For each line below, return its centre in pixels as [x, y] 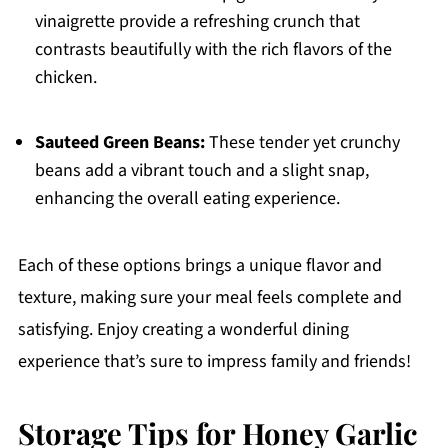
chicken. [65, 78]
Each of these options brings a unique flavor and [199, 266]
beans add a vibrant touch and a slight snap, [201, 171]
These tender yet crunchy [302, 143]
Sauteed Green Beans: [119, 143]
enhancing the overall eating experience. [187, 199]
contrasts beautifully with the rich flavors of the [213, 50]
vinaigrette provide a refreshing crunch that [197, 22]
